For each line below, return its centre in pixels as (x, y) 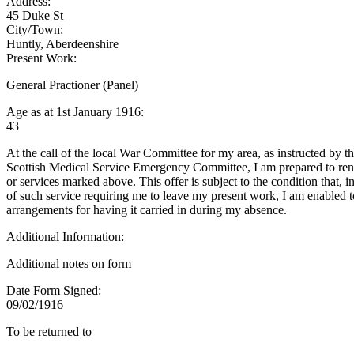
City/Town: (36, 29)
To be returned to (49, 331)
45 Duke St (35, 15)
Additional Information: (67, 236)
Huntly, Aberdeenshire (62, 43)
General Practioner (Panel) (72, 85)
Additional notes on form (69, 263)
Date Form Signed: (55, 290)
